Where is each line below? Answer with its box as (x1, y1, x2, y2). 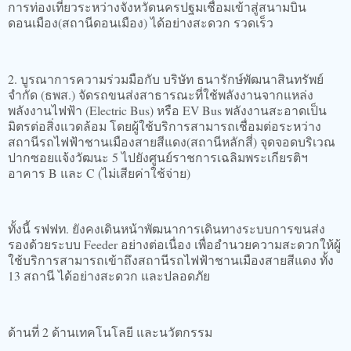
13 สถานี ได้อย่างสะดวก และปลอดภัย (8, 267, 210, 284)
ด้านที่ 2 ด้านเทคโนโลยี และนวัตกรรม (8, 324, 212, 341)
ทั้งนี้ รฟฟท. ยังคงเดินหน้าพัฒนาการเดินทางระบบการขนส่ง (8, 220, 325, 237)
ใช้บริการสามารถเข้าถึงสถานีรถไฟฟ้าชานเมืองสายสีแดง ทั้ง (8, 251, 334, 269)
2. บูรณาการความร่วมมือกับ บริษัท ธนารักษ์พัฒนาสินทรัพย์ (8, 70, 324, 87)
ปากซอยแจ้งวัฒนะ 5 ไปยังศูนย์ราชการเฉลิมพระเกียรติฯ (8, 148, 308, 165)
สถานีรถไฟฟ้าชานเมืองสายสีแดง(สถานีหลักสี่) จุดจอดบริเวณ (8, 132, 335, 150)
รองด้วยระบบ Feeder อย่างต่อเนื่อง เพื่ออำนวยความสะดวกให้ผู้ (8, 236, 341, 253)
